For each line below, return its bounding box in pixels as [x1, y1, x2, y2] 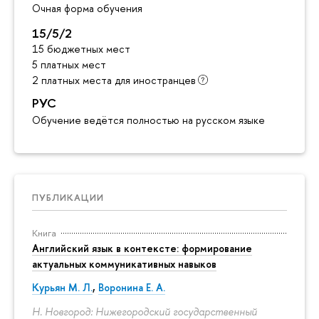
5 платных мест [32, 57, 106, 71]
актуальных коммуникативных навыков [32, 256, 216, 271]
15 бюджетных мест [32, 41, 130, 56]
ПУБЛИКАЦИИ [32, 190, 104, 204]
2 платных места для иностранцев [32, 73, 196, 87]
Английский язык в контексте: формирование [32, 241, 252, 255]
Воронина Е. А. [98, 281, 165, 295]
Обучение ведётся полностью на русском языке [32, 113, 265, 127]
